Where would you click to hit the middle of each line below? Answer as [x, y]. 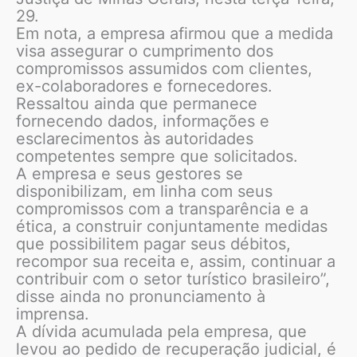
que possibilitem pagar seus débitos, [153, 243]
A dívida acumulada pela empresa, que [161, 331]
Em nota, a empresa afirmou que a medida [175, 33]
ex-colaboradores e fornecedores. [144, 86]
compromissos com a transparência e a [162, 208]
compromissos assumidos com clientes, [164, 68]
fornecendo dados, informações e [143, 121]
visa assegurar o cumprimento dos [145, 51]
